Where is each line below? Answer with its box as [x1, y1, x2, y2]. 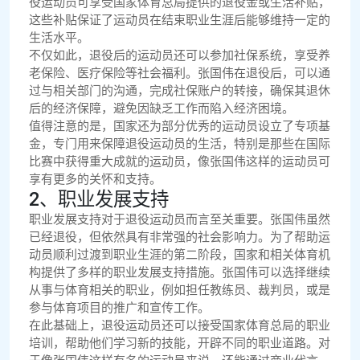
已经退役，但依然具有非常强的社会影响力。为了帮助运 [29, 230, 330, 245]
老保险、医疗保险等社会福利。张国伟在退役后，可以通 [29, 66, 330, 81]
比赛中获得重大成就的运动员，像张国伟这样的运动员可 [29, 154, 330, 170]
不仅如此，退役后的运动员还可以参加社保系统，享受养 [29, 48, 330, 63]
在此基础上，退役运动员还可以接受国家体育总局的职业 [29, 318, 330, 333]
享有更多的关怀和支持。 [29, 172, 162, 187]
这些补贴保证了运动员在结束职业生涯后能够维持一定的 [29, 13, 330, 28]
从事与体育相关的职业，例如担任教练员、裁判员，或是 [29, 283, 330, 298]
